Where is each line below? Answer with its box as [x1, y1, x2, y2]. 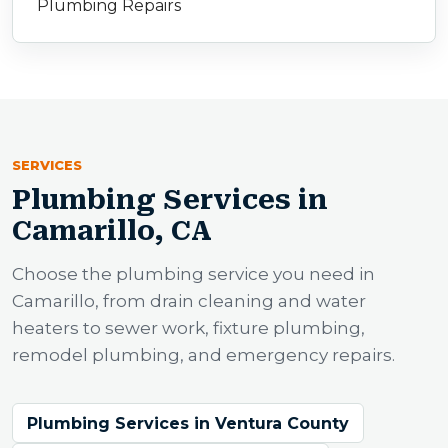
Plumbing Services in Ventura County [27, 413, 349, 433]
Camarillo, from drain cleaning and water [12, 291, 366, 312]
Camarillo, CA [12, 215, 212, 248]
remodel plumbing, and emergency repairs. [12, 345, 395, 366]
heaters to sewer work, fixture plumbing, [12, 318, 365, 339]
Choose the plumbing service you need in [12, 264, 375, 285]
